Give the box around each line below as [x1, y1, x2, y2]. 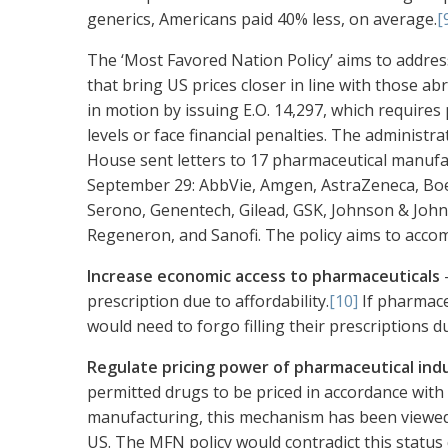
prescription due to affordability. [87, 290, 329, 313]
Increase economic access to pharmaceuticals [87, 265, 440, 288]
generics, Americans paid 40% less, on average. [87, 8, 437, 31]
